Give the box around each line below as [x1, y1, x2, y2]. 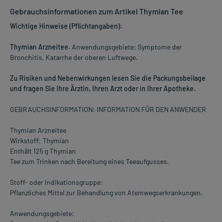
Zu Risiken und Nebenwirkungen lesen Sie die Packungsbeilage [10, 73, 206, 82]
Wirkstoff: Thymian [10, 136, 69, 145]
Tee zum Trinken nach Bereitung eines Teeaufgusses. [10, 157, 169, 166]
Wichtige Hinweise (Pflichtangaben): [10, 21, 122, 30]
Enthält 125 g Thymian [10, 146, 76, 155]
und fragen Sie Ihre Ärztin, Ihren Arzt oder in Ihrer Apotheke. [10, 84, 196, 93]
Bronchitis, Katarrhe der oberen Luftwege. [10, 53, 138, 61]
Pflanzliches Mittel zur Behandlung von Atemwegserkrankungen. [10, 188, 203, 197]
